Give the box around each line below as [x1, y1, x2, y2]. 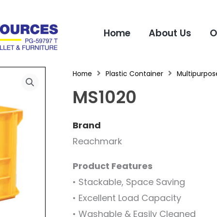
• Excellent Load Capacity [72, 191, 181, 204]
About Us [149, 26, 191, 40]
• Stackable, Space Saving [72, 175, 185, 188]
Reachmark [72, 135, 122, 147]
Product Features [72, 159, 153, 172]
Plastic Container [105, 69, 163, 78]
